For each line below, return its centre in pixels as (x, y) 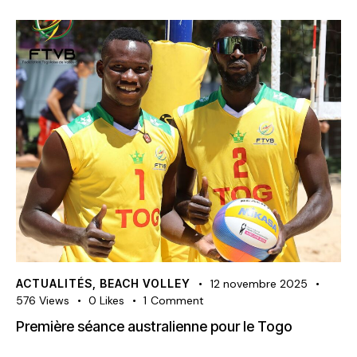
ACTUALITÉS (54, 284)
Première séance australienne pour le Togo (154, 327)
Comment (177, 301)
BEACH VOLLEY (145, 284)
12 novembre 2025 (259, 284)
